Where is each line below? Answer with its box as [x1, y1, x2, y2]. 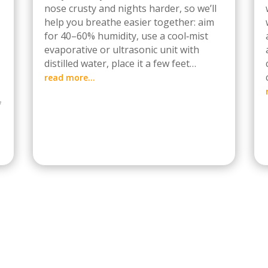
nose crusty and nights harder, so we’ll [44, 2, 217, 15]
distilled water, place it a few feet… [44, 57, 196, 70]
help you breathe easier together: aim [44, 16, 214, 29]
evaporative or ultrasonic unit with [44, 43, 199, 56]
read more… [44, 72, 95, 83]
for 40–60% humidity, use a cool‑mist [44, 29, 208, 42]
